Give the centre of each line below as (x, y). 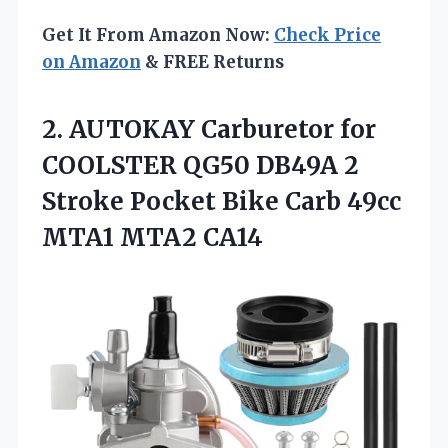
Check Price (327, 34)
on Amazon (91, 61)
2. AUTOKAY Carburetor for (209, 129)
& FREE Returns (212, 61)
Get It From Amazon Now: (158, 34)
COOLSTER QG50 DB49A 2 (200, 165)
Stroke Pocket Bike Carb (194, 201)
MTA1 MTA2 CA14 (152, 237)
